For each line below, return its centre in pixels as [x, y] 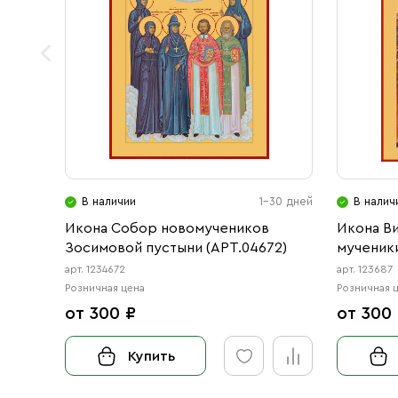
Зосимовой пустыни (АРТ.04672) [176, 248]
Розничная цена [105, 288]
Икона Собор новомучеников [167, 228]
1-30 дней [286, 201]
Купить [152, 356]
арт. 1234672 [95, 269]
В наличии [109, 201]
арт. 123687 [365, 269]
